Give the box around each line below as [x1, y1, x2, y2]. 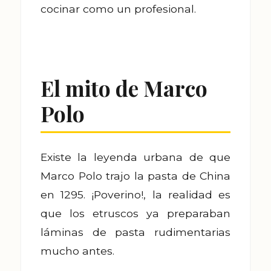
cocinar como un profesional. [41, 2, 196, 15]
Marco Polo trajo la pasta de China [41, 169, 230, 182]
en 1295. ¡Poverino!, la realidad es [41, 188, 230, 201]
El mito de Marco [41, 74, 207, 102]
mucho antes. [41, 244, 114, 257]
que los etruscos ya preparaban [41, 207, 230, 220]
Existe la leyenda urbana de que [41, 151, 230, 163]
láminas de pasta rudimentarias [41, 226, 230, 238]
